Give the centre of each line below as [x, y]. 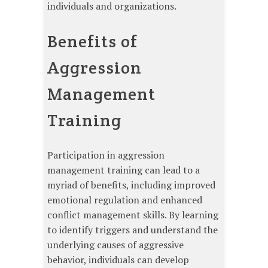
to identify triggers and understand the [133, 229]
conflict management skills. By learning [133, 214]
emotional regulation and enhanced [125, 200]
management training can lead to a [124, 170]
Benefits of [92, 42]
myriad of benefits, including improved [131, 185]
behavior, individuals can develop [118, 259]
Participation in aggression [106, 155]
